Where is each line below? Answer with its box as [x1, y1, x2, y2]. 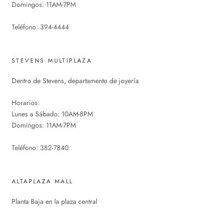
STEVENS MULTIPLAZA [12, 56, 92, 65]
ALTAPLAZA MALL [12, 177, 73, 186]
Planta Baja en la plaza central [12, 197, 97, 207]
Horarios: [12, 98, 40, 108]
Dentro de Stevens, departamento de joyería [12, 75, 139, 86]
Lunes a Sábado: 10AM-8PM [12, 109, 93, 119]
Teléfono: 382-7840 [12, 143, 68, 153]
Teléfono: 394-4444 [12, 22, 69, 32]
